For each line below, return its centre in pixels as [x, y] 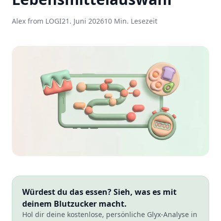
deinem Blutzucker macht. [74, 204]
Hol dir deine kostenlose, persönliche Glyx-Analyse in [110, 215]
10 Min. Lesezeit [131, 21]
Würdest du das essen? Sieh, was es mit [99, 192]
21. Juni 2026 [83, 21]
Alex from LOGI [37, 21]
